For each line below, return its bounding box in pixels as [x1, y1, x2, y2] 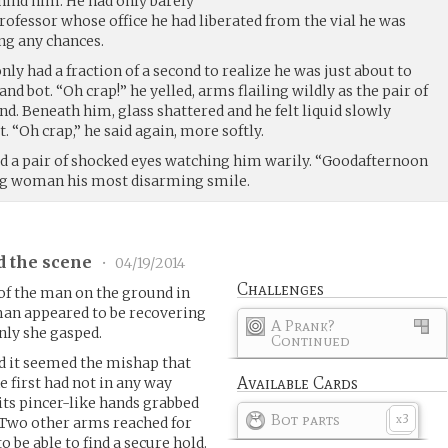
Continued [271, 330, 351, 350]
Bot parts [271, 409, 341, 429]
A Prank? [271, 315, 336, 335]
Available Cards [237, 372, 359, 393]
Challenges [237, 278, 325, 299]
